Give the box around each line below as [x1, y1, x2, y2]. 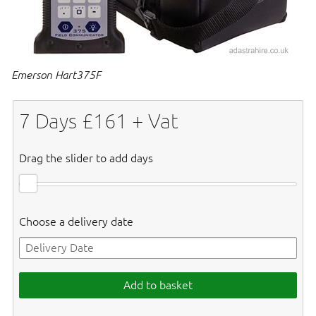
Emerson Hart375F [11, 68, 101, 81]
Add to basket [123, 279, 193, 292]
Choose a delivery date [19, 215, 133, 229]
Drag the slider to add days [19, 152, 153, 165]
